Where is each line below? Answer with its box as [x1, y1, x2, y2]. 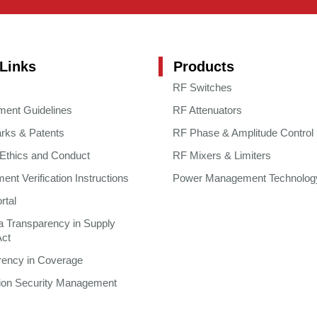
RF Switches [173, 81, 232, 93]
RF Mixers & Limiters [173, 149, 271, 161]
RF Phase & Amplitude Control [173, 127, 313, 139]
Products [173, 59, 234, 74]
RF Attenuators [173, 104, 242, 116]
